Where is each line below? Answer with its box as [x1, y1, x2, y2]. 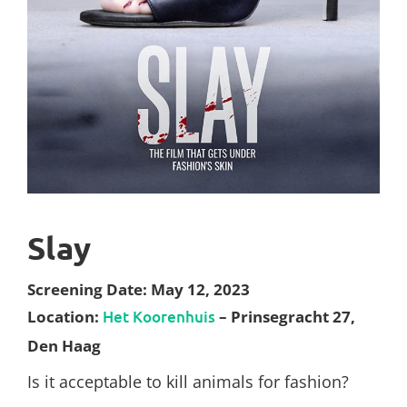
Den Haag [27, 334, 101, 356]
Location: [27, 305, 103, 327]
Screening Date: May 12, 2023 [27, 278, 250, 300]
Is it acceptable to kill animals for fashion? [27, 370, 349, 392]
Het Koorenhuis [103, 305, 215, 327]
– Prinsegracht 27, [215, 305, 355, 327]
